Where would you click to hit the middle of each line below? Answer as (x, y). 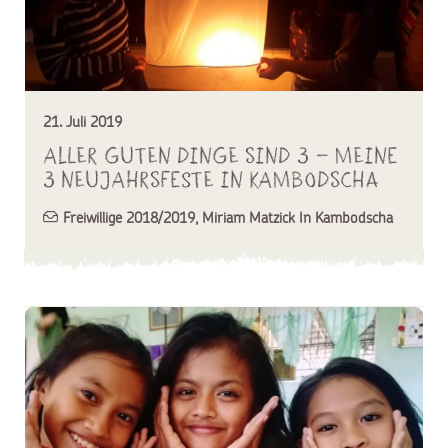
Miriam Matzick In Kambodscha (297, 217)
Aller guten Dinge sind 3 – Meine (220, 155)
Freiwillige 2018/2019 (129, 217)
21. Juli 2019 (82, 121)
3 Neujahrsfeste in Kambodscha (211, 179)
